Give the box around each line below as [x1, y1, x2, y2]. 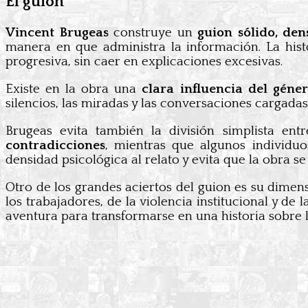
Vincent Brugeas [5, 25, 109, 41]
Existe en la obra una [5, 82, 142, 97]
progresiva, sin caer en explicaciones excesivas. [5, 54, 283, 69]
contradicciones [5, 138, 105, 153]
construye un [108, 25, 198, 41]
